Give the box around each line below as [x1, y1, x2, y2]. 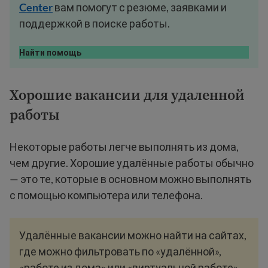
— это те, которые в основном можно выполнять [10, 172, 251, 185]
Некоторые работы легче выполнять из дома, [10, 140, 239, 153]
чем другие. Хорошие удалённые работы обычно [10, 156, 254, 169]
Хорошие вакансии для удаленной [10, 85, 245, 105]
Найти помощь [19, 47, 81, 57]
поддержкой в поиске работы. [19, 17, 170, 30]
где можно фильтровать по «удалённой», [19, 245, 221, 258]
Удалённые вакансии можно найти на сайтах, [19, 229, 246, 242]
